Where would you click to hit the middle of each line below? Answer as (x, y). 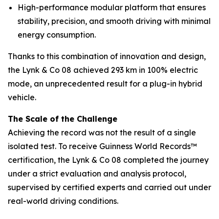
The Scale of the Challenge (63, 119)
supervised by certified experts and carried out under (109, 187)
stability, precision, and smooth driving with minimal (114, 21)
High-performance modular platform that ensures (112, 8)
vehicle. (22, 98)
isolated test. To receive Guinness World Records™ (102, 146)
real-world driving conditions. (63, 201)
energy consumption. (57, 35)
